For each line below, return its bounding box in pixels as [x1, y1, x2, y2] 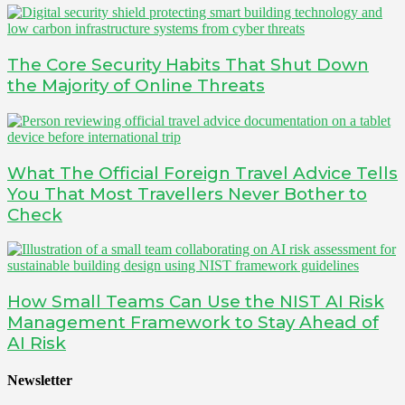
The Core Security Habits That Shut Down [7, 54, 369, 76]
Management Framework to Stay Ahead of [7, 311, 379, 333]
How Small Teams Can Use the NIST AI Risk [7, 290, 384, 312]
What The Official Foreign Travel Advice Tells [7, 162, 398, 184]
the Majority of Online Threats [7, 75, 265, 97]
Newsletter [7, 372, 72, 389]
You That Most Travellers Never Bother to [7, 183, 367, 204]
